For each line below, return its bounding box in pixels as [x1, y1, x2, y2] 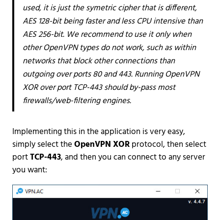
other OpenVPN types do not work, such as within [22, 41, 196, 55]
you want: [12, 163, 47, 177]
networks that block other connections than [22, 54, 175, 68]
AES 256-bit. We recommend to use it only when [22, 27, 192, 41]
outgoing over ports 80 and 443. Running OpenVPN [22, 67, 199, 81]
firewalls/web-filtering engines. [22, 94, 131, 108]
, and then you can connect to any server [60, 150, 205, 164]
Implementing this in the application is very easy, [12, 125, 185, 138]
